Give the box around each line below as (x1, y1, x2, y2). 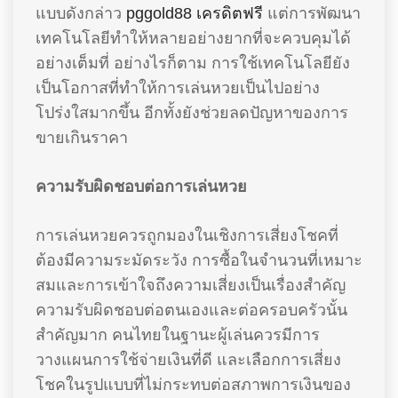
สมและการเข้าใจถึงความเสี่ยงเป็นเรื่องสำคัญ (36, 276, 346, 294)
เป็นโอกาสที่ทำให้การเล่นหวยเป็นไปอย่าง (36, 79, 320, 97)
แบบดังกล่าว (36, 4, 126, 22)
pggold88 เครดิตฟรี (126, 4, 263, 22)
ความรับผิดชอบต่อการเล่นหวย (36, 178, 247, 195)
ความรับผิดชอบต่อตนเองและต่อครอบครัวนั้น (36, 301, 347, 319)
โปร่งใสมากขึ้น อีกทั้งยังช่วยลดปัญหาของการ (36, 104, 348, 122)
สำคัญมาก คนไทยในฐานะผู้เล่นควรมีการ (36, 326, 320, 344)
